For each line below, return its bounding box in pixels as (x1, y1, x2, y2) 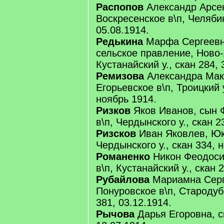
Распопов (96, 1, 143, 12)
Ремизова (96, 70, 144, 81)
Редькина (96, 36, 143, 47)
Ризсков (96, 128, 136, 139)
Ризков (96, 105, 130, 116)
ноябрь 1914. (96, 93, 156, 104)
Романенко (96, 151, 150, 162)
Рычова (96, 208, 137, 219)
